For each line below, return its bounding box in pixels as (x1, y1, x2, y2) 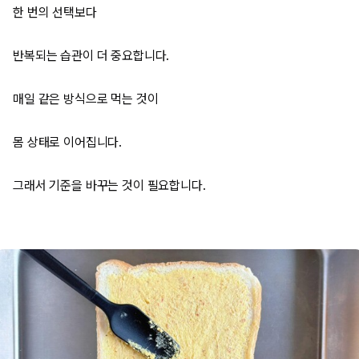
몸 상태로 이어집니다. (13, 135, 123, 150)
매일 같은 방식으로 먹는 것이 (13, 91, 159, 107)
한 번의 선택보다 (13, 5, 97, 20)
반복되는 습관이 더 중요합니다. (13, 48, 170, 63)
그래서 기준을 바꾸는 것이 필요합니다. (13, 178, 206, 193)
